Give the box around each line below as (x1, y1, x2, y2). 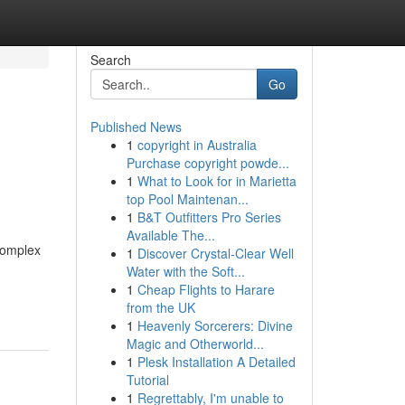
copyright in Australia (137, 136, 257, 154)
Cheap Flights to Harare (137, 280, 275, 298)
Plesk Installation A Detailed (137, 353, 296, 371)
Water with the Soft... (126, 262, 245, 280)
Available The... (126, 226, 215, 244)
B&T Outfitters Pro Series (137, 208, 281, 226)
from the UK (126, 298, 195, 316)
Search (89, 51, 131, 69)
